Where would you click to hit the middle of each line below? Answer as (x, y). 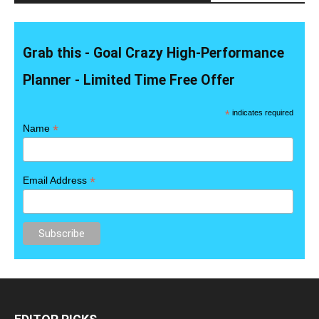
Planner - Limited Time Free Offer (129, 80)
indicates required (262, 113)
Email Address (57, 180)
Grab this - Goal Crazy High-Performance (154, 53)
